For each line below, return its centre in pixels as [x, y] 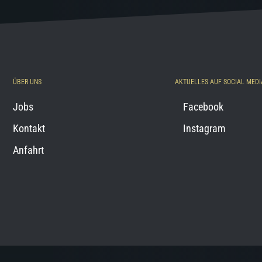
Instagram [204, 128]
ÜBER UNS [27, 82]
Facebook [203, 107]
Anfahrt [29, 150]
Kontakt [29, 128]
